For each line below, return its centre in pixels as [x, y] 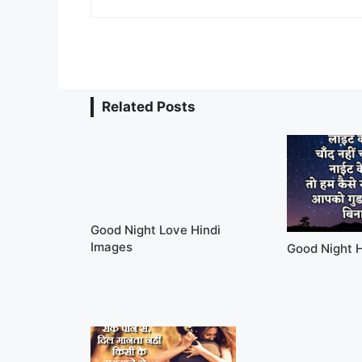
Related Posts [149, 106]
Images [112, 246]
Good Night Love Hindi [156, 229]
